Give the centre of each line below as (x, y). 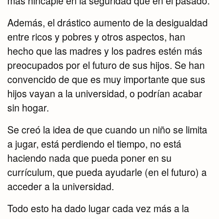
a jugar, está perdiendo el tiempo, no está (94, 144)
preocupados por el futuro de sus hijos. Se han (106, 65)
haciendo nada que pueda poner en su (89, 158)
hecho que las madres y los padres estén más (105, 51)
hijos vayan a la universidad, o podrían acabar (105, 94)
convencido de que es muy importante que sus (106, 79)
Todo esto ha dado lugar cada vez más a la (98, 208)
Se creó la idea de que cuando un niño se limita (107, 130)
